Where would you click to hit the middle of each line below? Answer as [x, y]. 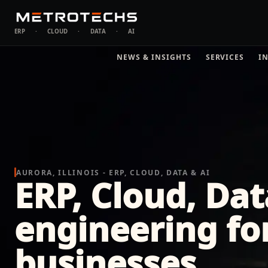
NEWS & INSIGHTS [154, 57]
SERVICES [225, 57]
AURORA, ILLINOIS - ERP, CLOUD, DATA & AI [113, 172]
